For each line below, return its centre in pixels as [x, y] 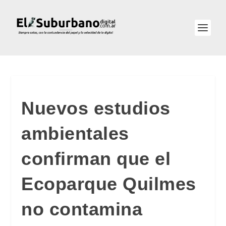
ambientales [75, 133]
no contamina [82, 209]
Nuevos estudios [96, 108]
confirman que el [96, 159]
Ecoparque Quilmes [109, 184]
